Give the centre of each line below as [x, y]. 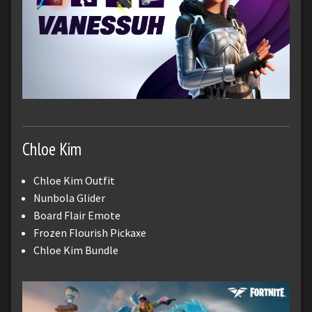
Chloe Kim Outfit [74, 180]
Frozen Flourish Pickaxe [90, 232]
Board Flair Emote [77, 215]
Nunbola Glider [69, 197]
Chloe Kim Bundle [76, 250]
